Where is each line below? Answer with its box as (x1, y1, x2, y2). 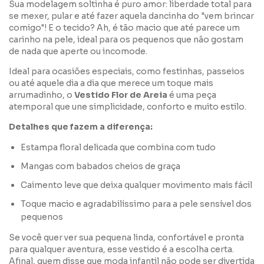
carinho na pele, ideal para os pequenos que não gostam (9, 34, 243, 45)
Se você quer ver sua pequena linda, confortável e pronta (9, 232, 244, 243)
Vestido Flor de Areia (74, 90, 167, 101)
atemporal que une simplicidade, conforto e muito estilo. (9, 101, 246, 113)
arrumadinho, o (9, 90, 74, 101)
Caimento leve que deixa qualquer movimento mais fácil (21, 180, 252, 191)
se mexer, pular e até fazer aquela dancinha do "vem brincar (9, 11, 254, 22)
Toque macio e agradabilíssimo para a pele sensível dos (21, 199, 252, 210)
